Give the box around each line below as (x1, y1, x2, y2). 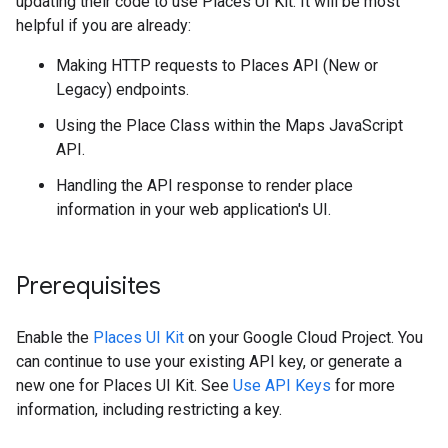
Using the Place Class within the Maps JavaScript (56, 116, 403, 135)
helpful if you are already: (16, 16, 191, 35)
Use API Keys (233, 376, 331, 395)
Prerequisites (16, 271, 161, 301)
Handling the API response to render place (56, 176, 353, 195)
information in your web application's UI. (56, 200, 331, 219)
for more (331, 376, 395, 395)
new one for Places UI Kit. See (16, 376, 233, 395)
